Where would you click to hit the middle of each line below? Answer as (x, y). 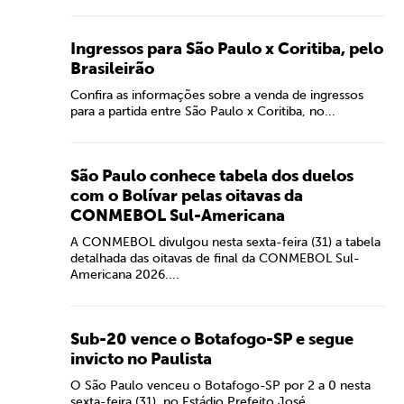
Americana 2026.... (125, 275)
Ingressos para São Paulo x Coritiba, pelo (227, 49)
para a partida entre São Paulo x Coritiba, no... (203, 111)
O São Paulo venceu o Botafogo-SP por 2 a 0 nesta (220, 386)
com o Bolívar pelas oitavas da (187, 196)
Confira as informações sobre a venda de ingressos (217, 95)
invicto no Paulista (141, 359)
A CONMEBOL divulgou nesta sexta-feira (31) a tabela (225, 242)
